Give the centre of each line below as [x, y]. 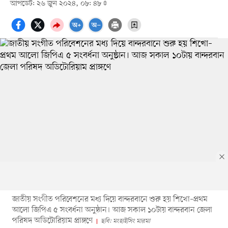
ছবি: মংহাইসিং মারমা [125, 221]
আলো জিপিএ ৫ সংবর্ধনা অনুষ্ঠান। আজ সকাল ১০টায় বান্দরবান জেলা [112, 210]
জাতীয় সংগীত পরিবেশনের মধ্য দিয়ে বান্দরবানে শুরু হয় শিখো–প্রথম [110, 199]
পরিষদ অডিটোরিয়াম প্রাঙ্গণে [52, 221]
